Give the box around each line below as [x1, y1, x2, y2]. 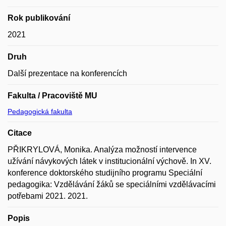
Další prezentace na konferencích [8, 69, 127, 78]
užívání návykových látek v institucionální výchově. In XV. [8, 157, 211, 165]
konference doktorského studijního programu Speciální [8, 168, 202, 177]
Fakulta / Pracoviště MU [8, 91, 97, 100]
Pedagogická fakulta [8, 107, 72, 116]
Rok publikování [8, 14, 70, 22]
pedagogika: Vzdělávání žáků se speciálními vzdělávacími [8, 180, 216, 189]
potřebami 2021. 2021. [8, 192, 88, 200]
